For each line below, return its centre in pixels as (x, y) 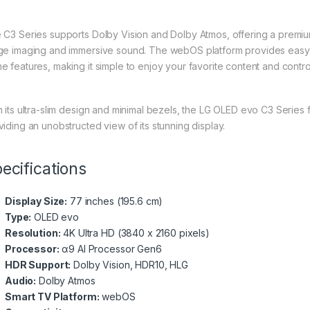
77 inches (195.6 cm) (115, 201)
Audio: (21, 281)
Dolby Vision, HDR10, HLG (129, 265)
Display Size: (36, 201)
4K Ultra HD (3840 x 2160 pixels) (135, 233)
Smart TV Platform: (52, 297)
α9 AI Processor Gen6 (110, 249)
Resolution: (33, 233)
